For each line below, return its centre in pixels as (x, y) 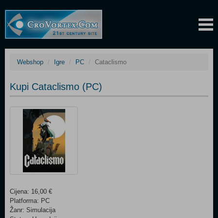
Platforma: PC (30, 201)
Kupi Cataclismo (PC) (56, 87)
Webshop (30, 62)
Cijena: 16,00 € (31, 191)
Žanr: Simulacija (33, 210)
